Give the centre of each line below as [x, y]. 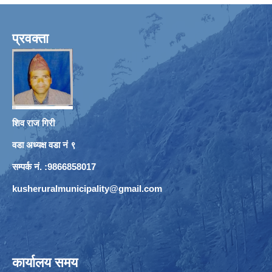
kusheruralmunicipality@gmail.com [87, 188]
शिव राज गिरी [33, 123]
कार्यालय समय [45, 262]
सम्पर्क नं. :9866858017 [54, 166]
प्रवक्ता [30, 38]
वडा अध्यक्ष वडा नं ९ [44, 144]
